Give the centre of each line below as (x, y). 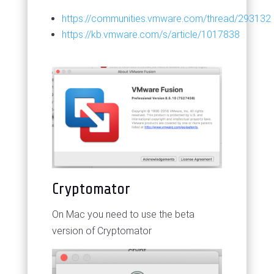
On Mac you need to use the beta (123, 214)
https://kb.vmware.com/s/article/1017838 (150, 34)
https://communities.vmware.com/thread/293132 (166, 18)
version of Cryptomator (102, 231)
